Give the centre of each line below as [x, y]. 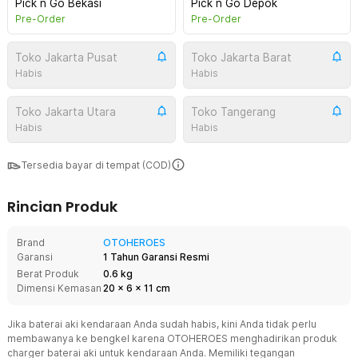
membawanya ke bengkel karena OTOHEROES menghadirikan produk [172, 338]
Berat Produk [48, 274]
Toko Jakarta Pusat [66, 58]
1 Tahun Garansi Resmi [156, 257]
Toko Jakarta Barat [241, 58]
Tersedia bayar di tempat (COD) [96, 165]
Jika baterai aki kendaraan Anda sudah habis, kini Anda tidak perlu [162, 324]
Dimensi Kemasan [59, 288]
